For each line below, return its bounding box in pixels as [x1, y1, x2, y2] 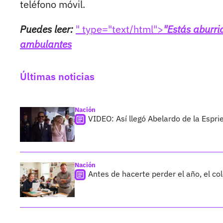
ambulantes [20, 37, 72, 51]
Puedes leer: [20, 22, 76, 36]
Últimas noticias [20, 70, 95, 84]
